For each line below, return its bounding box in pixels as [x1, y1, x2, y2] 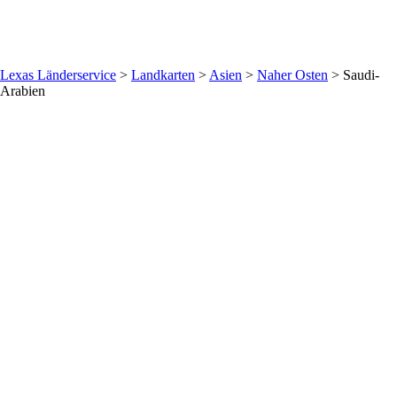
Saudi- [343, 67, 379, 82]
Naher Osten [257, 67, 328, 82]
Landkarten [131, 67, 195, 82]
